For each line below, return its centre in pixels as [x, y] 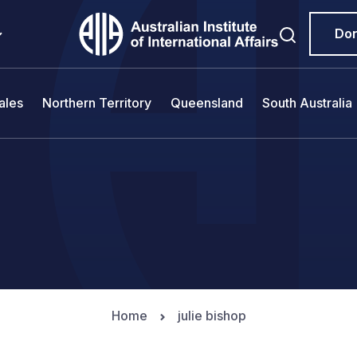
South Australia [307, 103]
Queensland [207, 103]
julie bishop [212, 316]
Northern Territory [97, 103]
